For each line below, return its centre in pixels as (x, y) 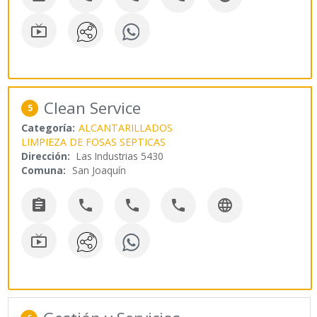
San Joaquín (99, 171)
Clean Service (93, 108)
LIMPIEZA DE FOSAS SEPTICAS (94, 142)
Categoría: (48, 128)
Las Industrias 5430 (120, 156)
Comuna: (44, 171)
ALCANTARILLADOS (126, 128)
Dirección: (46, 156)
